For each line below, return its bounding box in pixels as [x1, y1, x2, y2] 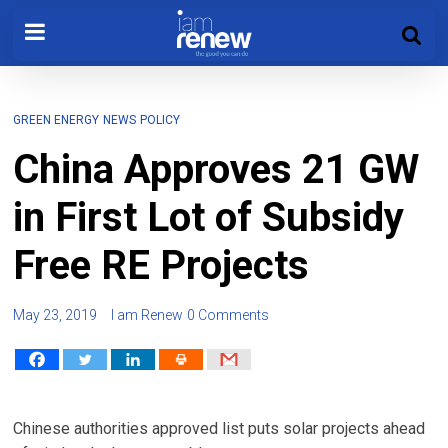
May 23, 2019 [13, 307, 98, 323]
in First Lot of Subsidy [13, 194, 405, 241]
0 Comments [187, 307, 270, 323]
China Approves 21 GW [13, 146, 420, 193]
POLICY [140, 113, 181, 127]
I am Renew [111, 307, 184, 323]
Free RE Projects [13, 242, 310, 289]
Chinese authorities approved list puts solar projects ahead [13, 419, 426, 438]
